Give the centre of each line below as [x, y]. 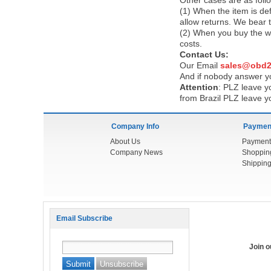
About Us [125, 142]
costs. [191, 44]
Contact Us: [204, 54]
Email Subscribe [84, 218]
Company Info [135, 126]
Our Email [200, 65]
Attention [199, 87]
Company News [136, 152]
